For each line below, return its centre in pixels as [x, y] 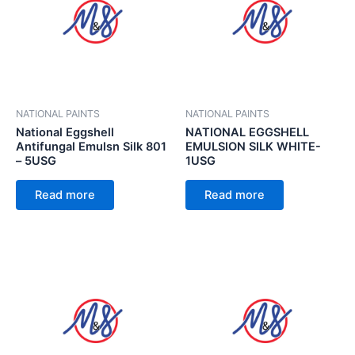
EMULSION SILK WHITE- [253, 147]
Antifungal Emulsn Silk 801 [91, 147]
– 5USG [36, 161]
